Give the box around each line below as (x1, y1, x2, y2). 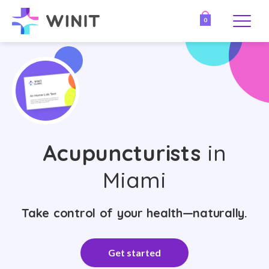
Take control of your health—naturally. (22, 205, 247, 220)
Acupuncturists (42, 139, 201, 166)
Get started (108, 247, 161, 258)
